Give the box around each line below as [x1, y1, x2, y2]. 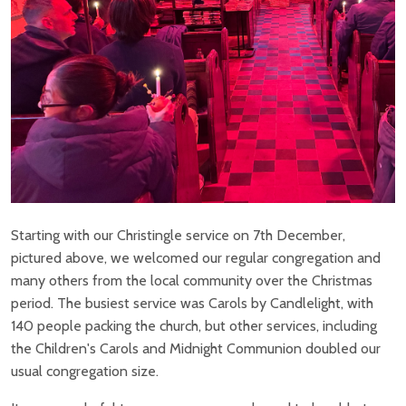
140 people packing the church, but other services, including [11, 316, 377, 334]
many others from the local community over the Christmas [11, 271, 372, 289]
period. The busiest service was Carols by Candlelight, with [11, 294, 373, 312]
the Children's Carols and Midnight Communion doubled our [11, 339, 381, 357]
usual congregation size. [11, 362, 159, 380]
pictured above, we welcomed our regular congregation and [11, 248, 381, 266]
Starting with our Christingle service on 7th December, [11, 226, 345, 244]
